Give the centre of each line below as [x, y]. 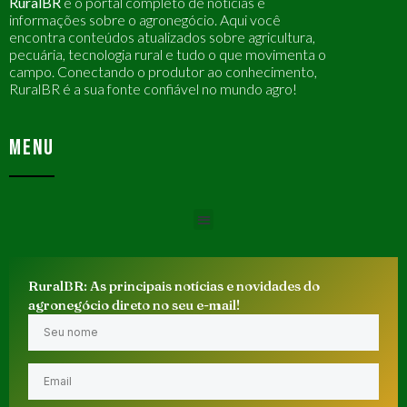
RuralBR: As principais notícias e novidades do [174, 285]
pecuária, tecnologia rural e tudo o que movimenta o [168, 55]
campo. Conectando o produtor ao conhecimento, [163, 72]
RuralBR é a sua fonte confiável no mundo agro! [153, 89]
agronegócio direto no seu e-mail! [134, 304]
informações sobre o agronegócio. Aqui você [145, 20]
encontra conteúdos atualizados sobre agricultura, [162, 37]
